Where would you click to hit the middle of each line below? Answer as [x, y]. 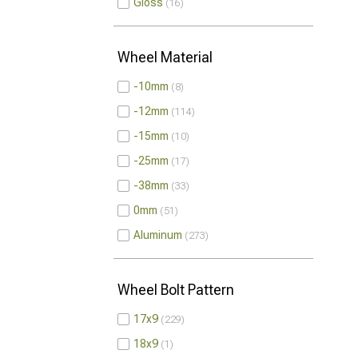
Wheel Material [165, 57]
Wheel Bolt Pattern [176, 290]
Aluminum [158, 235]
